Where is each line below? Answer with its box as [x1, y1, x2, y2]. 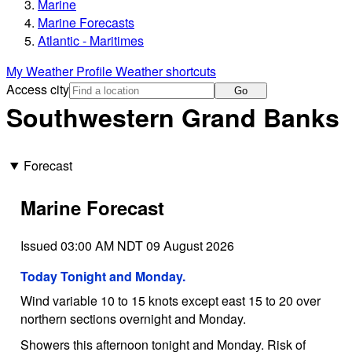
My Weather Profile [6, 62, 115, 81]
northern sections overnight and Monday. [20, 309, 246, 328]
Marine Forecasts [38, 13, 134, 32]
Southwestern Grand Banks [6, 99, 339, 136]
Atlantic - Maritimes [38, 31, 144, 50]
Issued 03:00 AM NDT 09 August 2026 [20, 236, 234, 255]
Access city [6, 80, 69, 99]
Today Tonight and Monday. [20, 266, 185, 285]
